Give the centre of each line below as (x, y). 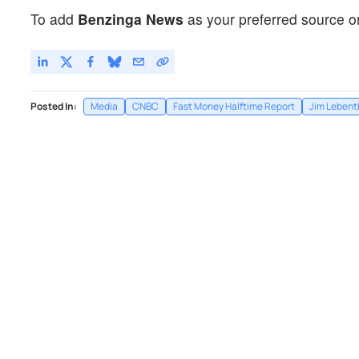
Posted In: (54, 106)
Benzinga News (131, 18)
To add (54, 18)
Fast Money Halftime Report (234, 106)
